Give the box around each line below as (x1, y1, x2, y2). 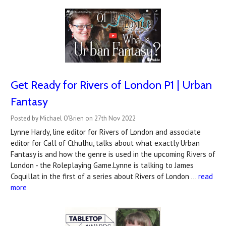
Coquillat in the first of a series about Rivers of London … (11, 171, 198, 181)
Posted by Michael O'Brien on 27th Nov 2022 (11, 114, 136, 123)
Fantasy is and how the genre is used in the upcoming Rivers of (11, 149, 215, 159)
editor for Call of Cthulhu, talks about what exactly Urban (11, 138, 200, 148)
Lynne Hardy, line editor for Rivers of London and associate (11, 127, 201, 137)
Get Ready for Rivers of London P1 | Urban (11, 78, 212, 92)
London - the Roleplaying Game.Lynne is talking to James (11, 160, 194, 170)
